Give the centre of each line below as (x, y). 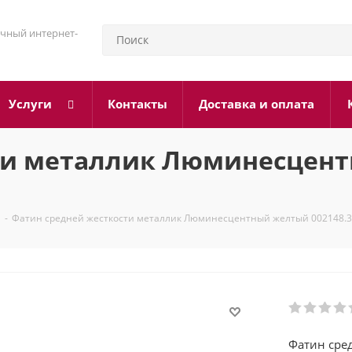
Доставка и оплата (257, 104)
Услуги (30, 104)
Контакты (137, 104)
